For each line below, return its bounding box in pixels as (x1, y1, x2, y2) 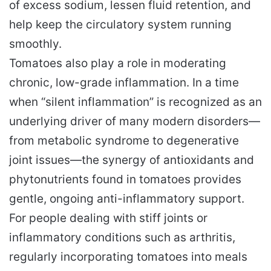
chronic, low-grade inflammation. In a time (9, 75, 239, 90)
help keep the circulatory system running (9, 17, 232, 31)
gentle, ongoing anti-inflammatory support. (9, 191, 244, 206)
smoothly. (9, 36, 62, 51)
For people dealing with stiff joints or (9, 211, 207, 225)
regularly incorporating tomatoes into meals (9, 249, 247, 264)
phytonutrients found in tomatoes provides (9, 172, 241, 186)
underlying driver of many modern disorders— (9, 114, 260, 128)
